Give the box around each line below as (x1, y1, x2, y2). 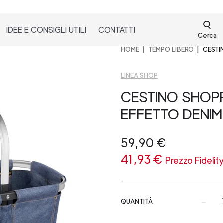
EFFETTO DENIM (121, 105, 222, 123)
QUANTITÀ (121, 197, 153, 205)
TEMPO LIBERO (148, 45, 194, 53)
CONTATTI (98, 25, 136, 35)
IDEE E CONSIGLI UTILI (6, 25, 87, 35)
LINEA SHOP (121, 71, 158, 79)
